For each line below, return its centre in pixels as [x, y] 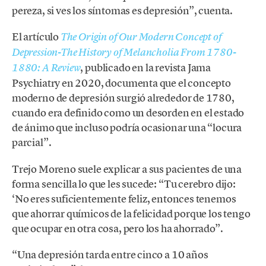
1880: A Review [46, 68]
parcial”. [32, 142]
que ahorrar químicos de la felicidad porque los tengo [131, 213]
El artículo [36, 37]
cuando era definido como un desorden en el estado [128, 113]
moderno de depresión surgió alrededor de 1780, [123, 98]
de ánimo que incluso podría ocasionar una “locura [127, 128]
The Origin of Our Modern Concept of [141, 37]
